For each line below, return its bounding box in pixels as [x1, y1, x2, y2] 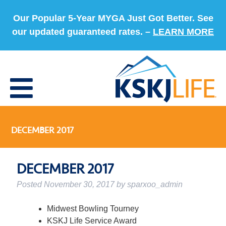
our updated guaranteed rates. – [12, 27, 153, 37]
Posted [16, 180, 44, 189]
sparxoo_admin [127, 180, 183, 189]
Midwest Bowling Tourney [46, 204, 139, 213]
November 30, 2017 [43, 180, 115, 189]
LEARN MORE [153, 27, 214, 37]
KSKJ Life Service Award [46, 216, 137, 225]
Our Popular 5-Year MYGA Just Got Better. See [13, 13, 213, 23]
